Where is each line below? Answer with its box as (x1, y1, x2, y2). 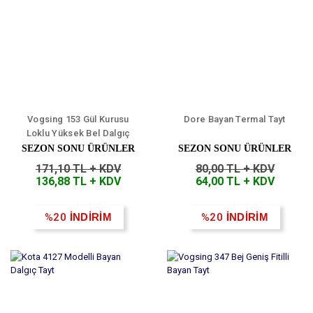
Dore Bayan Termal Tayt (184, 114, 286, 125)
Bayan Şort (55, 142, 101, 153)
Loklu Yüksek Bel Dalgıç (26, 128, 131, 139)
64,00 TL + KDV (195, 175, 275, 189)
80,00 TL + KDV (195, 162, 275, 176)
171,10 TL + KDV (36, 162, 121, 176)
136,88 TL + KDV (36, 175, 121, 189)
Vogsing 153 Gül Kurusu (27, 114, 129, 125)
